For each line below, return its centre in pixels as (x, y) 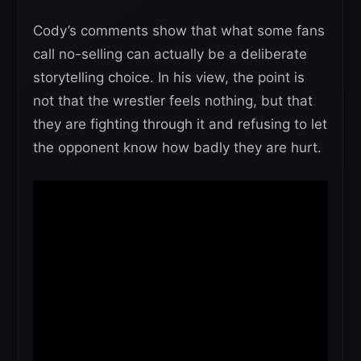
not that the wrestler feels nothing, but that (173, 101)
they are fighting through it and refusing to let (180, 124)
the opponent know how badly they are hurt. (177, 147)
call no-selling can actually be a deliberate (170, 54)
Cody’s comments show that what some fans (179, 31)
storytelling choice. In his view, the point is (169, 77)
